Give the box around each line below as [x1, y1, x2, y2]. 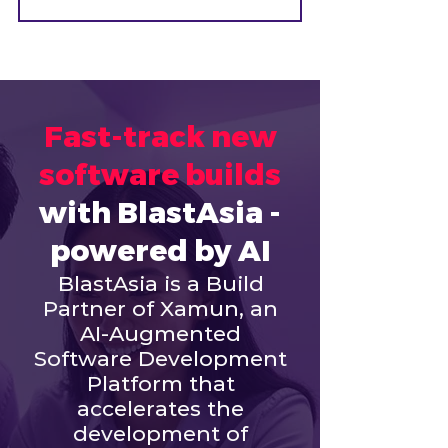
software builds [39, 157, 281, 195]
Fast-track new [43, 119, 277, 157]
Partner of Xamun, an [43, 296, 278, 321]
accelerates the [77, 396, 244, 421]
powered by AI [49, 233, 271, 271]
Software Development [34, 346, 287, 371]
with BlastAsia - [39, 195, 281, 233]
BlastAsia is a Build [57, 271, 264, 296]
